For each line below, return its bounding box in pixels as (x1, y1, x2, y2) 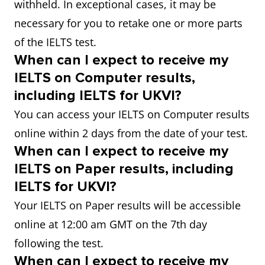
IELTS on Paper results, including (14, 160, 234, 177)
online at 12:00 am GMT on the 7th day (14, 217, 207, 231)
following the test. (14, 236, 104, 250)
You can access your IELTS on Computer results (14, 107, 250, 121)
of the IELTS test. (14, 35, 96, 49)
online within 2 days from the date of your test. (14, 126, 248, 140)
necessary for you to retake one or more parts (14, 16, 243, 30)
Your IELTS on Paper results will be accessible (14, 198, 241, 212)
